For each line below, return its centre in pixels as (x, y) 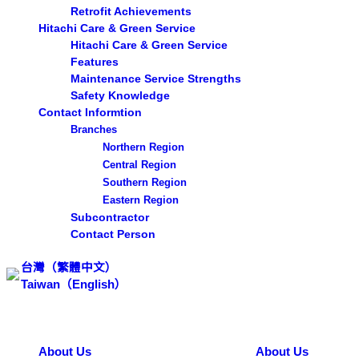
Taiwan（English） (74, 285)
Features (95, 62)
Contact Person (113, 234)
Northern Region (143, 147)
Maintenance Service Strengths (156, 79)
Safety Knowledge (120, 96)
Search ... (50, 336)
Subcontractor (110, 218)
